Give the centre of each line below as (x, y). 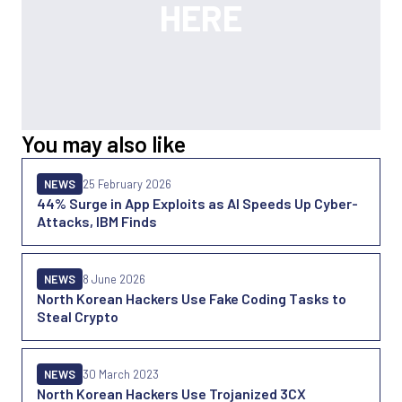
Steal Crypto (78, 316)
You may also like (104, 144)
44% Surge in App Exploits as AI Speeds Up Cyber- (197, 203)
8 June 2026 (114, 279)
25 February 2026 (127, 184)
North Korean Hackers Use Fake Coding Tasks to (192, 298)
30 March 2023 (121, 374)
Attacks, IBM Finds (97, 221)
